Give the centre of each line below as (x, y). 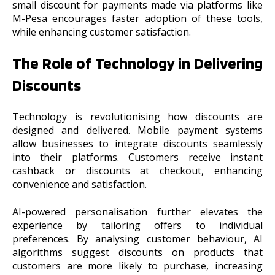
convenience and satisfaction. (81, 184)
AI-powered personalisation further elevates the (137, 211)
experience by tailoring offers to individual (137, 225)
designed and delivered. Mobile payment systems (137, 130)
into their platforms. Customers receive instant (137, 157)
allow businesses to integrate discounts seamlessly (137, 144)
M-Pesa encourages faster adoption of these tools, (137, 18)
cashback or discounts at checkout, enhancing (137, 171)
